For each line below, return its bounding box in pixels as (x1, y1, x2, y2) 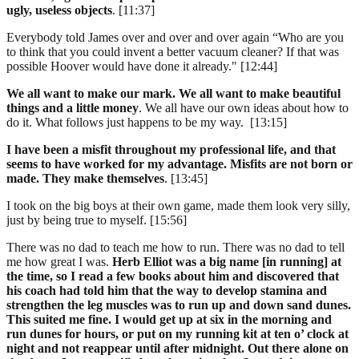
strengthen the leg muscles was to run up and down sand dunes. (6, 297, 351, 312)
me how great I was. (6, 254, 112, 268)
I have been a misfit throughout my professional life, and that (6, 142, 336, 156)
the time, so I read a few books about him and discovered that (6, 268, 339, 283)
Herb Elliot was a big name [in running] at (112, 254, 341, 268)
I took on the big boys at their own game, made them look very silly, (6, 198, 350, 212)
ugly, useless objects (6, 2, 112, 17)
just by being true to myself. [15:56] (6, 212, 187, 227)
